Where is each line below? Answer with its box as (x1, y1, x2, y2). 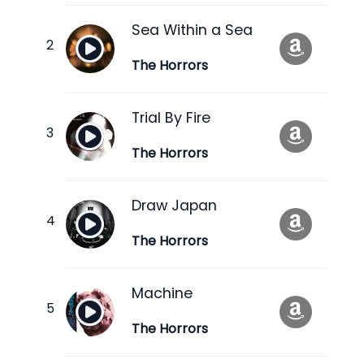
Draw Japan (132, 195, 217, 215)
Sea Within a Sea (132, 19, 253, 40)
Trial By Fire (132, 107, 210, 128)
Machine (132, 283, 193, 303)
